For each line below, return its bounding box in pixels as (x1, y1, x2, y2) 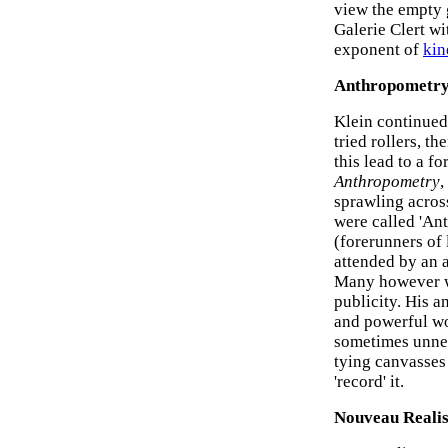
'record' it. (334, 372, 404, 391)
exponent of (334, 40, 423, 59)
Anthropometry (334, 172, 440, 191)
